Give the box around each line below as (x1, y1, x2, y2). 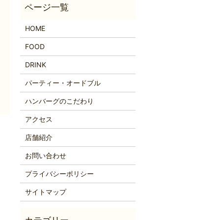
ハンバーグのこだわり (25, 97, 94, 106)
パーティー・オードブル (25, 79, 101, 87)
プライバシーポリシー (25, 169, 94, 178)
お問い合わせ (25, 151, 66, 160)
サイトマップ (25, 188, 66, 196)
